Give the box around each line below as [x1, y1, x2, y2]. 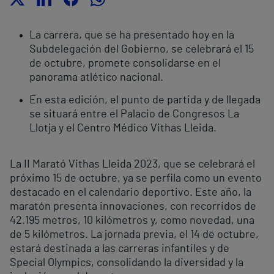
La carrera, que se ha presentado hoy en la [29, 30, 234, 42]
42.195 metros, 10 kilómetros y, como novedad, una [10, 215, 254, 227]
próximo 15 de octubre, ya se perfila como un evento [10, 173, 262, 185]
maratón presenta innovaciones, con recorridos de [10, 201, 256, 213]
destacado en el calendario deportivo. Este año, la [10, 187, 251, 199]
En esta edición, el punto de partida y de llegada [29, 95, 261, 106]
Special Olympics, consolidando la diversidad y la [10, 257, 243, 269]
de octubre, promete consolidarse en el [29, 58, 221, 70]
